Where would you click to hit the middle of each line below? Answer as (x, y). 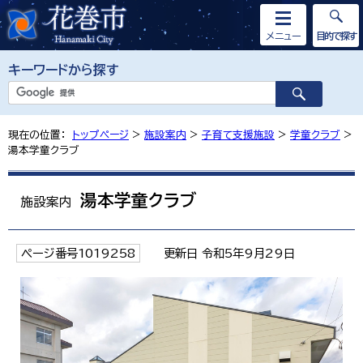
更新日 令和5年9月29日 (222, 253)
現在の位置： (40, 135)
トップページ (100, 135)
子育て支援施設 (238, 135)
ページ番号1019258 (78, 253)
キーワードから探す (64, 70)
